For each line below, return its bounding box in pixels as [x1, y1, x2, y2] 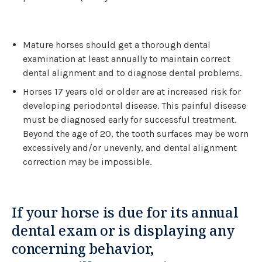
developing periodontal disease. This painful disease [23, 100, 247, 111]
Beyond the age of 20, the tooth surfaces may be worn [23, 128, 249, 139]
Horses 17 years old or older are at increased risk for [23, 86, 242, 97]
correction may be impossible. [23, 156, 152, 167]
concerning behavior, [12, 239, 154, 258]
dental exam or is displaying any [12, 221, 235, 240]
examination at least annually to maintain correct [23, 53, 231, 64]
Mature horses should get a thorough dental [23, 39, 211, 50]
